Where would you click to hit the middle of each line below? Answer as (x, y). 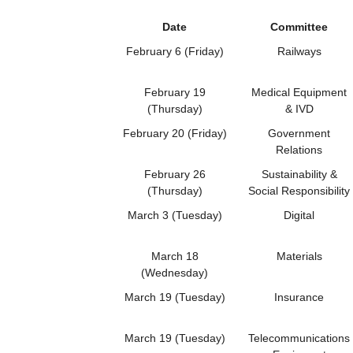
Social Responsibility (299, 190)
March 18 (175, 256)
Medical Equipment (299, 92)
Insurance (299, 297)
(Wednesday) (175, 272)
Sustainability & (299, 174)
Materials (299, 256)
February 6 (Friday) (175, 51)
